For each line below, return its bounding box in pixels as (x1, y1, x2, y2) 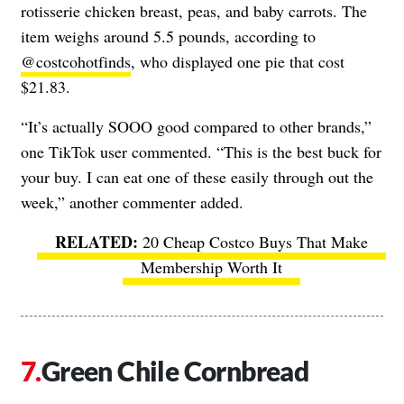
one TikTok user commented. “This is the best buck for (21, 140, 381, 162)
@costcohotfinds (21, 50, 131, 72)
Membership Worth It (140, 255, 282, 278)
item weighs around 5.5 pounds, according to (21, 24, 316, 47)
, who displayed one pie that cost (131, 50, 344, 72)
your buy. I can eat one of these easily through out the (21, 165, 373, 188)
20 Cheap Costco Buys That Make (142, 230, 368, 252)
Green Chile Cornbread (41, 353, 309, 387)
